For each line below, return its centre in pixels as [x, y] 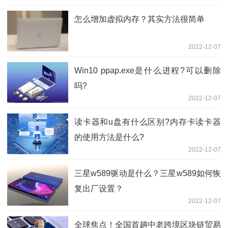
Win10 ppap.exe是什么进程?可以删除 [148, 71]
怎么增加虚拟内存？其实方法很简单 [139, 19]
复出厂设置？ [99, 189]
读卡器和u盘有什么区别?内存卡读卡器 [148, 122]
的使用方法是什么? [109, 137]
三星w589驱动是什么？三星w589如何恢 [148, 174]
